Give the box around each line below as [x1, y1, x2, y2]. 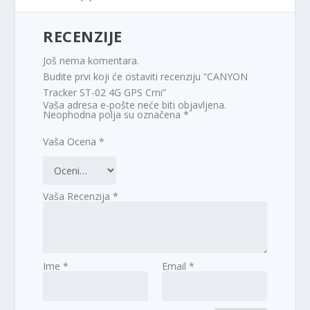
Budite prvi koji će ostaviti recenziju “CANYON [43, 69, 248, 83]
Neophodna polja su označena [43, 107, 184, 121]
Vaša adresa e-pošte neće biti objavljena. [43, 98, 227, 111]
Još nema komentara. [43, 53, 140, 67]
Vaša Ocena [43, 134, 100, 148]
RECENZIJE [43, 25, 122, 46]
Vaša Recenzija [43, 189, 113, 203]
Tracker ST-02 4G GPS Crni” [43, 85, 167, 99]
